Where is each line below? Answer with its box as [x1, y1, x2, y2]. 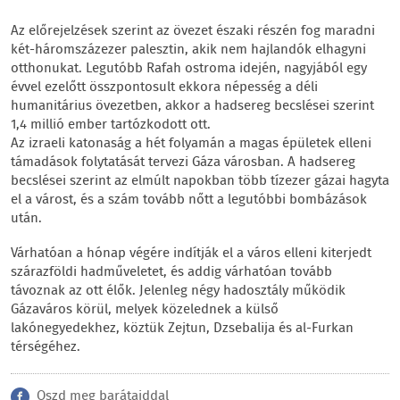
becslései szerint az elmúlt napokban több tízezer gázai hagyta [11, 171, 389, 192]
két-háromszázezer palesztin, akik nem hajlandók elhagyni [11, 39, 366, 61]
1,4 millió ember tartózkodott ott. [11, 114, 211, 136]
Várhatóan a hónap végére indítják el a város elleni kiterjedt [11, 243, 371, 264]
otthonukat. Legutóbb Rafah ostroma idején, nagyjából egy [11, 58, 367, 79]
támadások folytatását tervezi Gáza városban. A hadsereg [11, 152, 355, 173]
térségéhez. [11, 337, 80, 358]
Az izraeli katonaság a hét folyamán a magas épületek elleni [11, 133, 371, 154]
